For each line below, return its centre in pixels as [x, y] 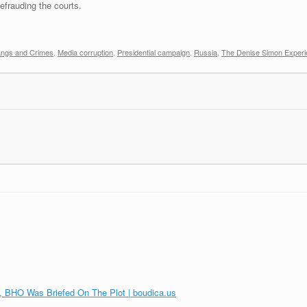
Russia [206, 52]
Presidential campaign [153, 52]
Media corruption [85, 52]
